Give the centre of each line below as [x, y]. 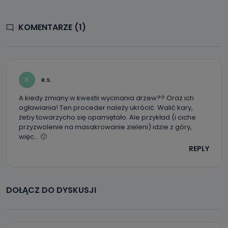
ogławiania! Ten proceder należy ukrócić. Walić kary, [106, 108]
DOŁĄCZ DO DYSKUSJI [51, 190]
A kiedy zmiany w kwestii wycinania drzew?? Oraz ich [106, 98]
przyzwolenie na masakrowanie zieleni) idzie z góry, [105, 127]
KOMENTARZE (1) [52, 27]
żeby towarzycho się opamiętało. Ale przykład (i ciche [107, 117]
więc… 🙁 [33, 137]
